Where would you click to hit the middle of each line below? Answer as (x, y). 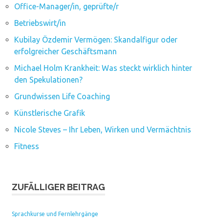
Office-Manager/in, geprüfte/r (66, 7)
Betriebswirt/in (40, 23)
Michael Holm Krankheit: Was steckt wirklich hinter (103, 68)
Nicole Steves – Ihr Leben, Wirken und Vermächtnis (102, 130)
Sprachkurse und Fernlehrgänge (55, 214)
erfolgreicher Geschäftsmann (65, 52)
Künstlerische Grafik (49, 113)
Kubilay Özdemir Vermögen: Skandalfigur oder (96, 40)
